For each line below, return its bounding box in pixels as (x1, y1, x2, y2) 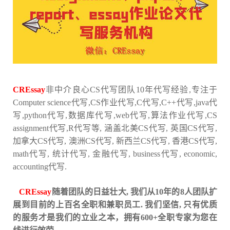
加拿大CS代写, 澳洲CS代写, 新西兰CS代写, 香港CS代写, (13, 136, 217, 145)
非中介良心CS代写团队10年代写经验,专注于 (45, 85, 217, 94)
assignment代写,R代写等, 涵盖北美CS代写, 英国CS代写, (13, 123, 217, 132)
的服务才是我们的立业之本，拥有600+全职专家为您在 (13, 213, 217, 222)
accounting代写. (13, 162, 67, 171)
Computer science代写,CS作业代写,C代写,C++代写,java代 (13, 98, 217, 107)
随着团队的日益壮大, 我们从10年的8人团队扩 (51, 187, 217, 196)
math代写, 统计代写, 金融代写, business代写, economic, (13, 149, 217, 158)
